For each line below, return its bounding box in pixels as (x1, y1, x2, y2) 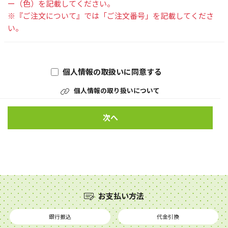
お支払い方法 (98, 190, 145, 201)
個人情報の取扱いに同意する (62, 66, 162, 77)
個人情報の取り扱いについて (73, 85, 160, 95)
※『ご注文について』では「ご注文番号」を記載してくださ (8, 10, 214, 21)
